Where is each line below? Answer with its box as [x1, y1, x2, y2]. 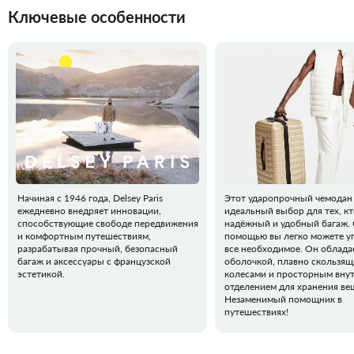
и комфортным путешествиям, [17, 229, 151, 242]
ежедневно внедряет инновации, [17, 204, 161, 217]
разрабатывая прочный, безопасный [17, 242, 178, 254]
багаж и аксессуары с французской [17, 254, 171, 267]
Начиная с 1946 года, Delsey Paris [17, 191, 163, 204]
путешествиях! [224, 305, 288, 318]
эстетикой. [17, 267, 65, 280]
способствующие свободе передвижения [17, 217, 198, 229]
